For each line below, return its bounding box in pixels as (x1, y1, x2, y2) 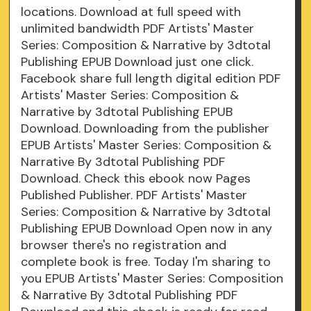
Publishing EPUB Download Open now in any (21, 220, 273, 237)
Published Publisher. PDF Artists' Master (21, 187, 248, 204)
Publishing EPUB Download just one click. (21, 53, 254, 71)
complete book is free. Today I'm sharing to (21, 253, 271, 271)
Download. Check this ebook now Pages (21, 170, 251, 187)
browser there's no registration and (21, 237, 227, 254)
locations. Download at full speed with (21, 3, 242, 21)
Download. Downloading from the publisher (21, 120, 270, 137)
